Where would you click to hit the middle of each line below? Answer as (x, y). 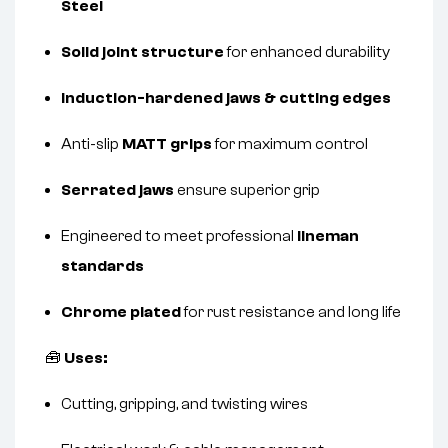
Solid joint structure (142, 52)
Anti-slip (91, 144)
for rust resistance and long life (291, 312)
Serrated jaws (117, 190)
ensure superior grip (247, 190)
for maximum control (290, 144)
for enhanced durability (307, 52)
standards (102, 266)
